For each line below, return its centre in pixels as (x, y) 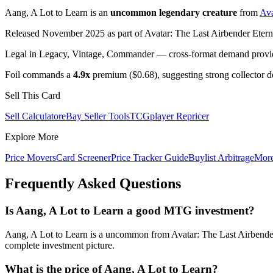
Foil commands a (39, 75)
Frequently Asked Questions (93, 184)
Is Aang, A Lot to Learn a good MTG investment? (130, 211)
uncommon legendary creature (174, 13)
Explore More (32, 137)
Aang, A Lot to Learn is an (58, 13)
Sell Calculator (33, 116)
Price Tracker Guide (150, 158)
